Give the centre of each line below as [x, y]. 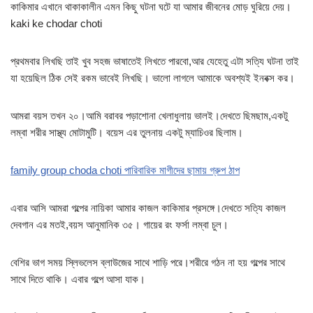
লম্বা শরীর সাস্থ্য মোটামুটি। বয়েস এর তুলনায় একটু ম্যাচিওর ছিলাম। [127, 133]
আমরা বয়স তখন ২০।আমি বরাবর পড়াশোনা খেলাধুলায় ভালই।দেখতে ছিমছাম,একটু [149, 116]
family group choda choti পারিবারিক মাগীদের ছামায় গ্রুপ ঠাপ [125, 170]
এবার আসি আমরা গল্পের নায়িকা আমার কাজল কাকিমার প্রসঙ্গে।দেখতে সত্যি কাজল [148, 208]
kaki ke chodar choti [56, 24]
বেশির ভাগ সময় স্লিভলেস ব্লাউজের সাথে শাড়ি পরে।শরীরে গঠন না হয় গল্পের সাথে [148, 263]
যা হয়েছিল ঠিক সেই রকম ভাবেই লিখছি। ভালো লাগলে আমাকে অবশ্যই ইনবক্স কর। [153, 78]
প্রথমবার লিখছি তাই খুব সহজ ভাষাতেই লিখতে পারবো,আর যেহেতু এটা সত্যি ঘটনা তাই [155, 61]
